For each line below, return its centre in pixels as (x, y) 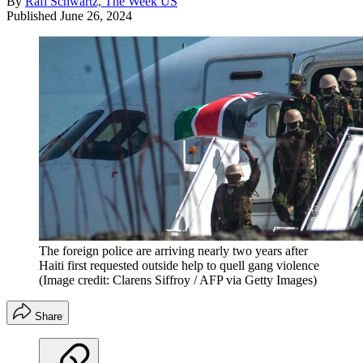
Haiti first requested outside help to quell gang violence (179, 265)
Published (33, 15)
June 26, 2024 (96, 15)
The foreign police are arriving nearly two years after (173, 250)
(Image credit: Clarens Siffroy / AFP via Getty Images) (178, 280)
